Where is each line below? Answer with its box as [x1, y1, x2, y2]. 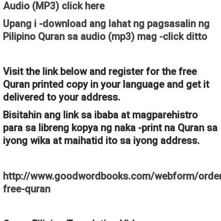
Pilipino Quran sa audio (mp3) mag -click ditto [3, 30, 207, 42]
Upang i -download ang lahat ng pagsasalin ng [3, 17, 210, 30]
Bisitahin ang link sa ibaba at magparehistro [3, 109, 198, 121]
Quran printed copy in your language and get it [3, 78, 209, 90]
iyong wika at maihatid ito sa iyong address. [3, 134, 200, 147]
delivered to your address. [3, 91, 120, 103]
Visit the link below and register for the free [3, 65, 197, 77]
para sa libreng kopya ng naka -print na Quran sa [3, 121, 218, 134]
